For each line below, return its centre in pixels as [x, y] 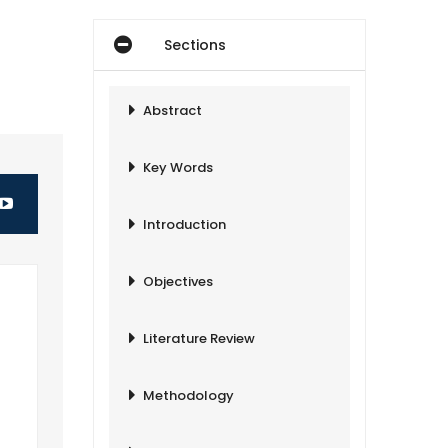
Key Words [178, 167]
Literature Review [199, 338]
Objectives [178, 281]
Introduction [185, 224]
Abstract [173, 110]
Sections [195, 45]
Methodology [189, 395]
